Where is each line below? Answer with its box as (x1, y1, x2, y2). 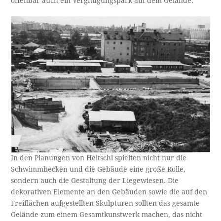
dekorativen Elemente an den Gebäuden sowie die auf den (11, 187, 208, 196)
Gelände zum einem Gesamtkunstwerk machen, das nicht (11, 210, 203, 219)
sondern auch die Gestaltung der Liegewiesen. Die (11, 176, 179, 184)
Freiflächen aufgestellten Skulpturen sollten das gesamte (11, 199, 200, 207)
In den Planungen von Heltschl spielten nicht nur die (11, 153, 187, 162)
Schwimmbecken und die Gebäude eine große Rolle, (11, 165, 186, 173)
